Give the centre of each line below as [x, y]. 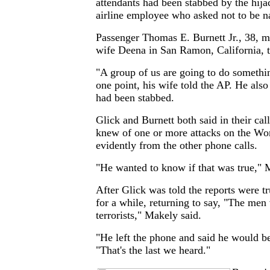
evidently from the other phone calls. [177, 146]
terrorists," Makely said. [149, 215]
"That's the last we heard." [153, 250]
